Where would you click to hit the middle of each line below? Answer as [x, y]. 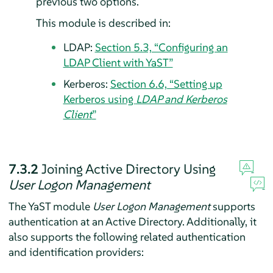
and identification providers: [76, 252]
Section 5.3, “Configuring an [161, 47]
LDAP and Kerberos [181, 99]
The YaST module [50, 206]
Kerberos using [99, 99]
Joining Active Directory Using [128, 168]
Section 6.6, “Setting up [166, 83]
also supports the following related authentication [127, 236]
